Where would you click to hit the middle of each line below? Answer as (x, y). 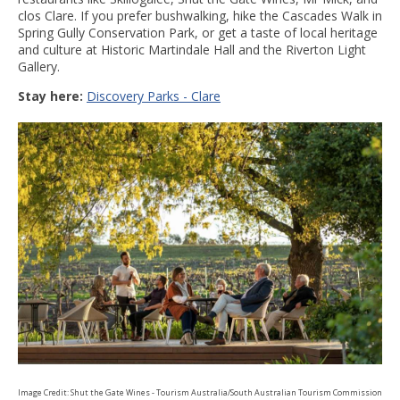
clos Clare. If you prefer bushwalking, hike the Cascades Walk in (200, 15)
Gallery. (39, 66)
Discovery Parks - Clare (154, 96)
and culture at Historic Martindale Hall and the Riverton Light (192, 49)
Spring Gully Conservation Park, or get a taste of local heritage (198, 32)
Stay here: (50, 96)
